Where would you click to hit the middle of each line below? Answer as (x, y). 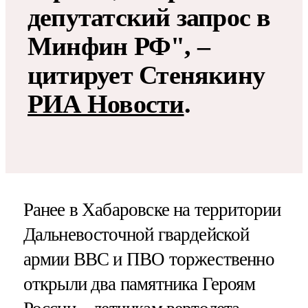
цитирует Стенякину (146, 75)
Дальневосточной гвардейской (136, 234)
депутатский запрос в (149, 17)
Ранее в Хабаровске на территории (152, 209)
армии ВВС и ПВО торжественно (148, 259)
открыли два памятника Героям (139, 284)
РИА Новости (106, 103)
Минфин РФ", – (119, 46)
